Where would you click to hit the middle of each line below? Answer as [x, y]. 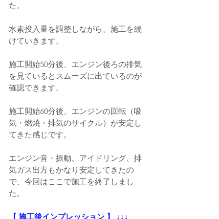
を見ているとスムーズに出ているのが [75, 76]
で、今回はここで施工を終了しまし [71, 182]
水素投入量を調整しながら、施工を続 [75, 29]
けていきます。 [36, 41]
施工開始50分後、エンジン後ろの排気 [75, 65]
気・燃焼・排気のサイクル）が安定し [75, 123]
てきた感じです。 [40, 135]
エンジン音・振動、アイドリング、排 [75, 158]
